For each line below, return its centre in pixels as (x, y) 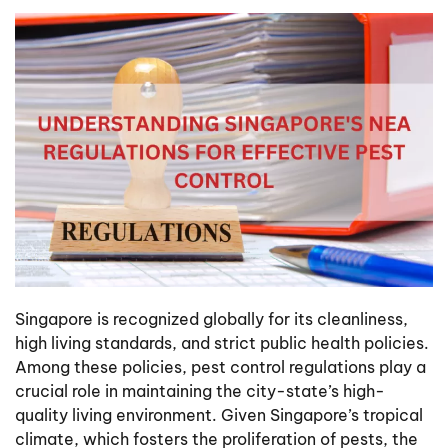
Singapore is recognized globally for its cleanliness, (211, 318)
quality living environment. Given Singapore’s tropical (219, 414)
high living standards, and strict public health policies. (222, 342)
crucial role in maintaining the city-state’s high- (200, 390)
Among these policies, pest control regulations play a (220, 366)
